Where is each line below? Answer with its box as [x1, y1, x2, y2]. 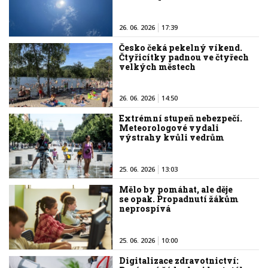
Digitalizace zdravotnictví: [119, 255, 239, 267]
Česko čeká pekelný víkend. [119, 41, 243, 53]
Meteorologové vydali [119, 122, 220, 134]
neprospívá [119, 203, 171, 215]
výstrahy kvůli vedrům [119, 132, 225, 144]
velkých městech [119, 60, 196, 72]
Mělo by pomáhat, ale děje [119, 184, 233, 196]
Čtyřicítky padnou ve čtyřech [119, 51, 249, 63]
